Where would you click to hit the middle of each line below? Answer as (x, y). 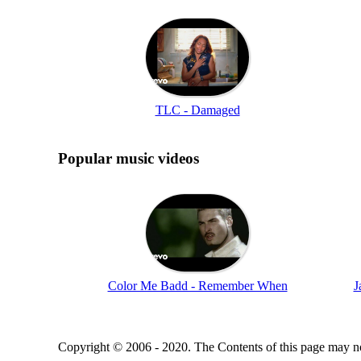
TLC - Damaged (197, 110)
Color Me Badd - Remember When (197, 285)
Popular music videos (129, 158)
